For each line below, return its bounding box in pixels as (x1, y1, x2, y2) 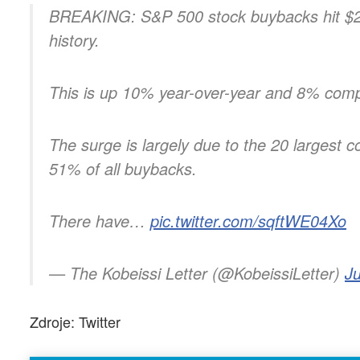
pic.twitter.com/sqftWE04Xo (150, 209, 346, 233)
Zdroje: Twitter (30, 310, 121, 332)
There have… (49, 209, 150, 233)
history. (49, 28, 100, 52)
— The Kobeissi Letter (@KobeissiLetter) (49, 261, 345, 285)
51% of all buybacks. (49, 157, 197, 181)
